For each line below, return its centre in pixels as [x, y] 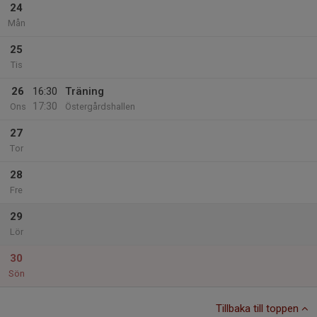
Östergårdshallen [100, 106]
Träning [85, 91]
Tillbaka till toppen [259, 309]
